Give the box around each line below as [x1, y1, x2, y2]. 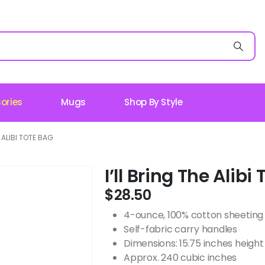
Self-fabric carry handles [124, 222, 237, 236]
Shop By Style [124, 96, 183, 108]
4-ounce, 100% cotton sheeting [124, 208, 264, 222]
